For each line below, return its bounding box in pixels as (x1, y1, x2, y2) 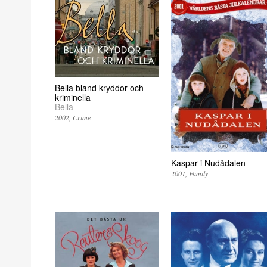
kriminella (55, 91, 91, 103)
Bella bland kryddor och (55, 81, 144, 94)
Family (188, 169, 208, 179)
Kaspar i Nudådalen (170, 157, 246, 169)
